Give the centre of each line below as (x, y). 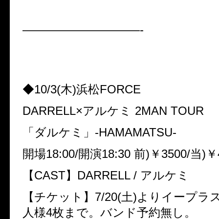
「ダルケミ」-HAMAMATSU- (99, 132)
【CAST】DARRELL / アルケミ (106, 175)
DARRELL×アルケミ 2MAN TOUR (113, 111)
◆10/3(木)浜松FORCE (82, 89)
